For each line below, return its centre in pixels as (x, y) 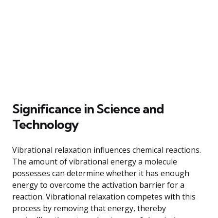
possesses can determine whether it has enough (101, 173)
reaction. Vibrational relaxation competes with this (104, 196)
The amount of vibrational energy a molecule (95, 161)
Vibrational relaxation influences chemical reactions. (107, 150)
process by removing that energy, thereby (89, 208)
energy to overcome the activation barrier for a (98, 185)
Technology (45, 124)
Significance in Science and (88, 109)
